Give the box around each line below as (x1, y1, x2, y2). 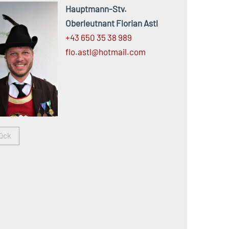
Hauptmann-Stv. (65, 4, 127, 14)
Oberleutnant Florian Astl (65, 18, 158, 29)
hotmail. (98, 47, 129, 57)
